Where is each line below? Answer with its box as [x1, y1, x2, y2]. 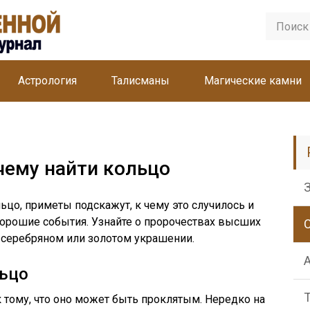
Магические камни [204, 74, 302, 87]
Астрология [18, 74, 77, 87]
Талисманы [111, 74, 170, 87]
